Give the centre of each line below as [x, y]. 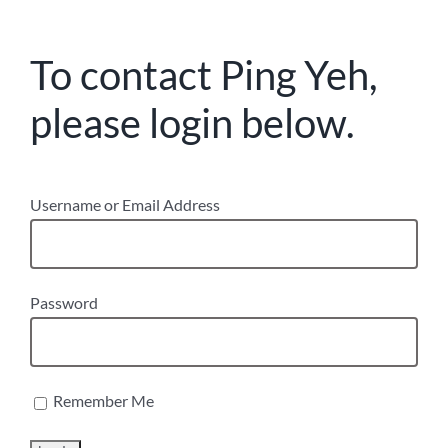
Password [64, 303]
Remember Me [102, 401]
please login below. [192, 123]
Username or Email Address [125, 205]
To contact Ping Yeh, [203, 75]
